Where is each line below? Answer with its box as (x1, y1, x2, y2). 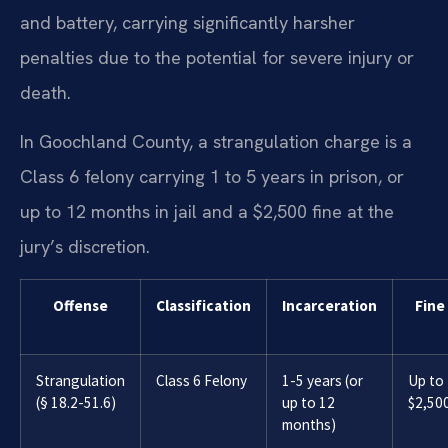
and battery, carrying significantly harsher (20, 11, 355, 34)
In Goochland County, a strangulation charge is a (20, 130, 412, 154)
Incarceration (282, 295, 377, 315)
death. (20, 81, 71, 104)
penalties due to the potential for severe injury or (20, 46, 414, 69)
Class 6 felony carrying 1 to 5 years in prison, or (20, 165, 404, 189)
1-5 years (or (282, 370, 363, 390)
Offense (53, 295, 108, 315)
